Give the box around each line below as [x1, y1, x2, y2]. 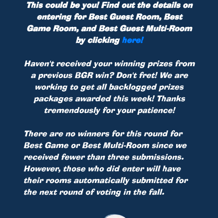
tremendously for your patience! [43, 105, 175, 116]
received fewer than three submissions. [23, 151, 183, 163]
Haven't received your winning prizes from [23, 58, 195, 69]
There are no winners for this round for [23, 128, 182, 139]
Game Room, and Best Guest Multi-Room [26, 23, 192, 34]
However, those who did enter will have [23, 163, 181, 174]
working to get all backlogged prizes [35, 81, 183, 92]
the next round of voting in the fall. [23, 186, 164, 198]
